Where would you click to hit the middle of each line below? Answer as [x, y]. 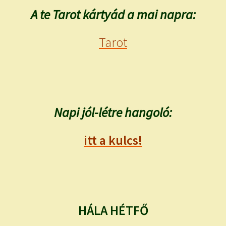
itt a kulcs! [113, 140]
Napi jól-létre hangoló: [113, 113]
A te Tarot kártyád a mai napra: [113, 14]
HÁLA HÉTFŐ [113, 211]
